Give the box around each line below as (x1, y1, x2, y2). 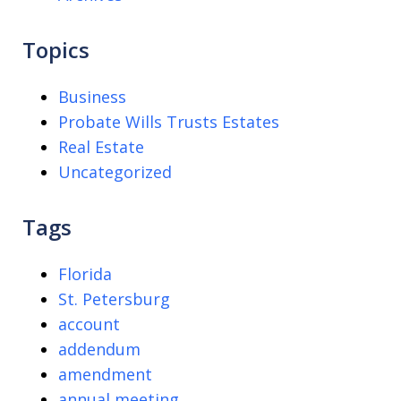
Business (58, 86, 126, 108)
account (58, 313, 120, 336)
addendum (58, 338, 141, 361)
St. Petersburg (58, 288, 170, 311)
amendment (58, 363, 152, 386)
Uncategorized (58, 161, 172, 183)
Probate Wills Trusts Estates (58, 111, 279, 133)
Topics (22, 35, 90, 65)
